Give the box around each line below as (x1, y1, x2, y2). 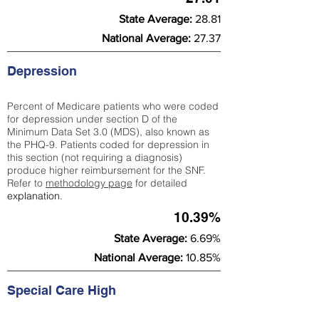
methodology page (46, 177, 132, 189)
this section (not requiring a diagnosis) (7, 151, 182, 164)
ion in (185, 138, 209, 151)
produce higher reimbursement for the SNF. (7, 164, 206, 177)
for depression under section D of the (7, 113, 177, 125)
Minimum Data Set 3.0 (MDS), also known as (7, 125, 209, 138)
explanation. (7, 189, 63, 202)
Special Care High (7, 283, 120, 298)
